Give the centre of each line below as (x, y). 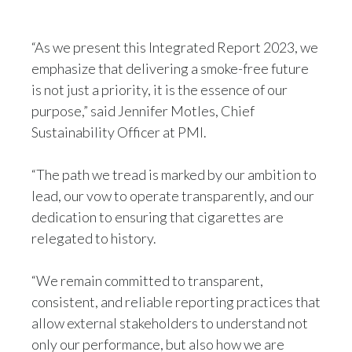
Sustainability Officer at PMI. (122, 132)
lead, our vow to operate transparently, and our (173, 195)
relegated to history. (96, 238)
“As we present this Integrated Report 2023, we (175, 47)
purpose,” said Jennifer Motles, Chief (143, 110)
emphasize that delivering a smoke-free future (170, 68)
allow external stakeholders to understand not (170, 323)
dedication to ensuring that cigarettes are (158, 216)
